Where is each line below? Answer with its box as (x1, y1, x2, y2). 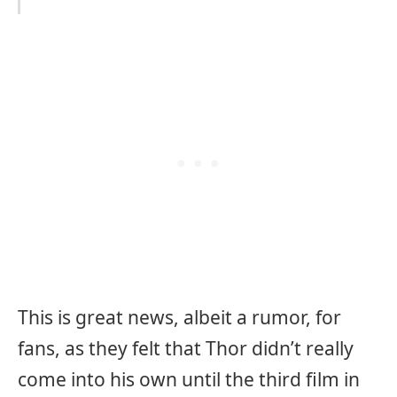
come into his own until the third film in (18, 367, 360, 393)
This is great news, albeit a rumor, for (18, 305, 341, 331)
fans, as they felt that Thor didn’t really (18, 336, 354, 362)
